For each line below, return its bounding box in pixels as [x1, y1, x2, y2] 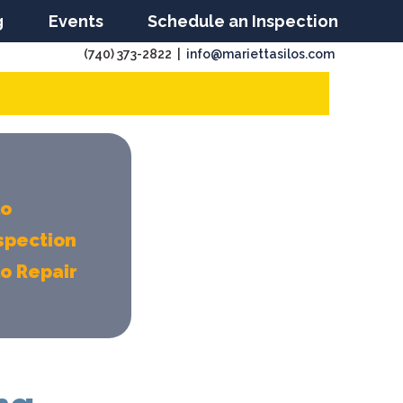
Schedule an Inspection [148, 12, 338, 31]
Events [48, 12, 103, 31]
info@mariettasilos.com [185, 47, 335, 61]
